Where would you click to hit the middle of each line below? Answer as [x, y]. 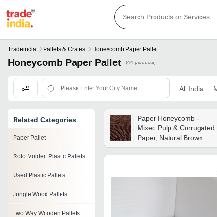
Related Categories [45, 120]
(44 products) [141, 62]
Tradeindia [22, 50]
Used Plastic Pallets [39, 176]
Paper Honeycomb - [168, 118]
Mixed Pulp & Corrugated [176, 128]
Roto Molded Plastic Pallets [49, 157]
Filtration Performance [171, 167]
